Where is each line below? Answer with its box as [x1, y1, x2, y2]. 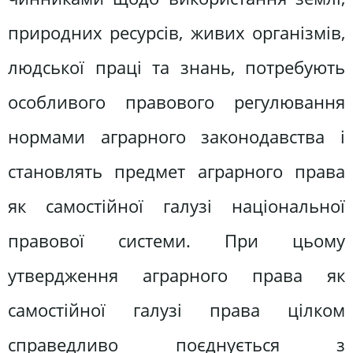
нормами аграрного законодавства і [8, 124, 345, 149]
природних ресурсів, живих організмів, [8, 20, 345, 45]
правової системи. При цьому [8, 228, 345, 253]
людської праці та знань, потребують [8, 54, 345, 80]
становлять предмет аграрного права [8, 158, 345, 184]
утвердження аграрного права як [8, 262, 345, 288]
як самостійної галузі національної [8, 193, 345, 218]
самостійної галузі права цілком [8, 297, 345, 322]
